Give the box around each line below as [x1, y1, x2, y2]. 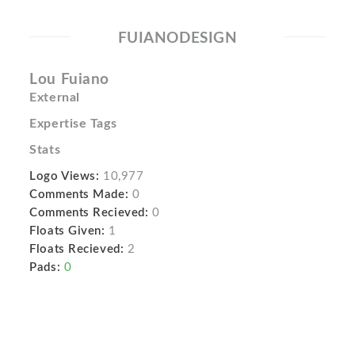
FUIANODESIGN [117, 31, 238, 46]
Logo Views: [29, 170, 100, 182]
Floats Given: [29, 225, 105, 237]
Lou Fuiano [29, 72, 109, 87]
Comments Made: [29, 189, 129, 200]
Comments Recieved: [29, 207, 149, 219]
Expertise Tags [29, 117, 117, 130]
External [29, 91, 80, 104]
